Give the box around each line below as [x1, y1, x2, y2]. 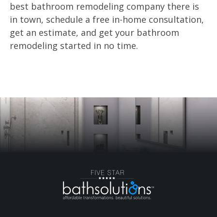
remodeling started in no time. [10, 40, 138, 51]
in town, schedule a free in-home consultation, [10, 14, 204, 25]
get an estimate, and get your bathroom [10, 27, 179, 38]
